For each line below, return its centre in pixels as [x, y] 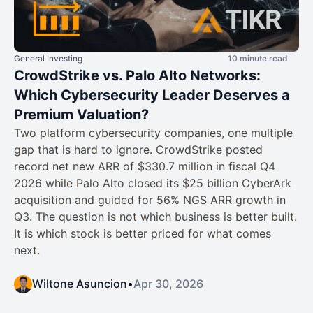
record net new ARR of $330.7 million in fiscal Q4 [145, 166]
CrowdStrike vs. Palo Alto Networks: [137, 75]
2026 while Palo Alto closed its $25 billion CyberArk [153, 183]
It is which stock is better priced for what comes [143, 233]
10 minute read [258, 58]
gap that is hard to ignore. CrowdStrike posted [138, 149]
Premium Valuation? [81, 114]
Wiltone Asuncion [80, 283]
